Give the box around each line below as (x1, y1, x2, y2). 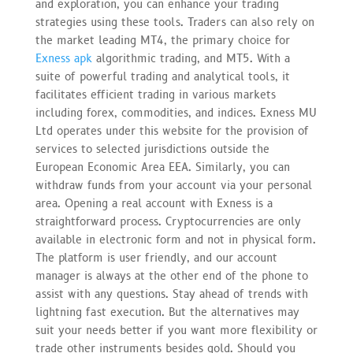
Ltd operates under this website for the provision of (35, 123, 309, 139)
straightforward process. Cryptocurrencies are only (35, 214, 301, 229)
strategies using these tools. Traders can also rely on (35, 14, 314, 30)
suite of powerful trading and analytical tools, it (35, 69, 290, 84)
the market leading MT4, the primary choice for (35, 32, 290, 48)
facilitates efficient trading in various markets (35, 87, 276, 102)
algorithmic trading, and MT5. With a (91, 50, 290, 66)
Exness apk (35, 50, 92, 66)
